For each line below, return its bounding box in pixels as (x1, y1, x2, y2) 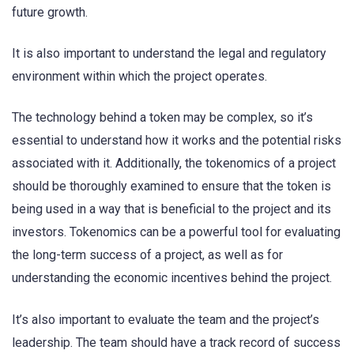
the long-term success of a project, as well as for (12, 247, 283, 263)
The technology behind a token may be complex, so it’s (12, 110, 313, 126)
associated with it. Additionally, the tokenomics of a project (12, 156, 336, 171)
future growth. (12, 5, 88, 21)
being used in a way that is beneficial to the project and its (12, 201, 331, 217)
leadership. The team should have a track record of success (12, 334, 341, 350)
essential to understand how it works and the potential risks (12, 133, 341, 149)
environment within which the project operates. (12, 69, 267, 85)
